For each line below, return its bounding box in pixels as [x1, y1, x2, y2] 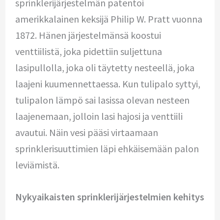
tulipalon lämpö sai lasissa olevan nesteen [15, 94, 190, 107]
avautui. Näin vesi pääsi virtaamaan [15, 126, 158, 139]
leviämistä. [15, 159, 59, 171]
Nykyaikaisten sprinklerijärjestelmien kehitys [15, 191, 204, 203]
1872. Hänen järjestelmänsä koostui [15, 29, 161, 42]
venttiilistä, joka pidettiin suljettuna [15, 45, 162, 58]
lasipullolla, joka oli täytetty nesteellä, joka [15, 61, 194, 74]
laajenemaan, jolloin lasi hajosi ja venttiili [15, 110, 183, 123]
